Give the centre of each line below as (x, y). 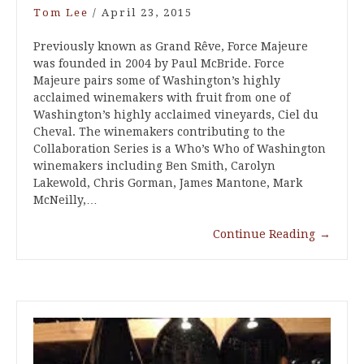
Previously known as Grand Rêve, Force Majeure (171, 46)
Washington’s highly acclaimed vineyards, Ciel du (176, 114)
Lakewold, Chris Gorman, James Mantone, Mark (168, 182)
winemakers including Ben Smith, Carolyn (154, 165)
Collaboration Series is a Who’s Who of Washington (180, 148)
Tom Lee (61, 12)
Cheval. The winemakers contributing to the (159, 131)
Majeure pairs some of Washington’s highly (157, 80)
